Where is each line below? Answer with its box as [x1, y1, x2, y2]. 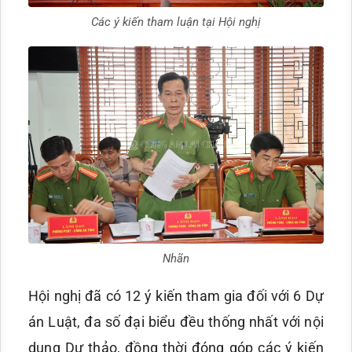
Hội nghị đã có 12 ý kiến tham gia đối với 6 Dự [28, 287, 324, 304]
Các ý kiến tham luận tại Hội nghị [91, 15, 261, 29]
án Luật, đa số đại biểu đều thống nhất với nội [28, 313, 324, 330]
